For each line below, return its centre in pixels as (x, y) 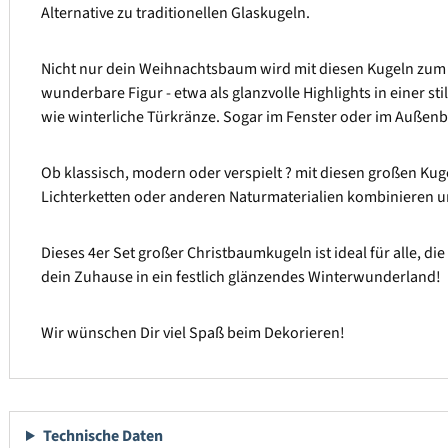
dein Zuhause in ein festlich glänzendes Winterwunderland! (241, 277)
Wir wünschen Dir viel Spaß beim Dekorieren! (193, 333)
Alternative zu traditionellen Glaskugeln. (175, 13)
